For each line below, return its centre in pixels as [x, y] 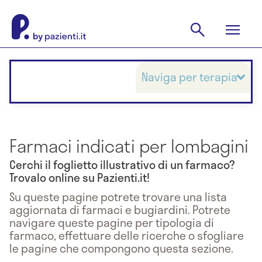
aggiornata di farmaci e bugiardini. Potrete [120, 209]
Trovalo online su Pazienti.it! [80, 178]
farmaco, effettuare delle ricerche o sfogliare [127, 235]
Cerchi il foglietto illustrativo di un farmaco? [122, 165]
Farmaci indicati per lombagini [129, 145]
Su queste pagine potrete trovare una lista [118, 196]
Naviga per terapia [190, 77]
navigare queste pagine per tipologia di [112, 222]
